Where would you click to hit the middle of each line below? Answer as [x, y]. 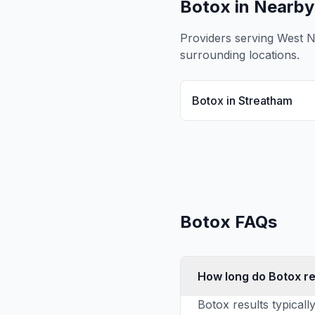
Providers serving [229, 38]
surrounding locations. [240, 55]
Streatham [265, 101]
